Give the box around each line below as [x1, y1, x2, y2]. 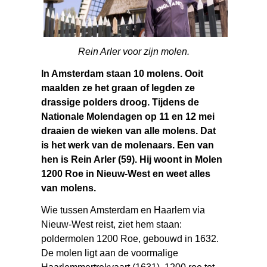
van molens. [41, 182, 97, 193]
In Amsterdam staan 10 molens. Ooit [41, 68, 204, 79]
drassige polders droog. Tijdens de [41, 97, 200, 107]
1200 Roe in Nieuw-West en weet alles [41, 168, 211, 179]
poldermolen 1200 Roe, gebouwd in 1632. [41, 233, 219, 244]
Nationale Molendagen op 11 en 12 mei [41, 111, 215, 122]
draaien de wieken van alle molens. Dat [41, 125, 216, 136]
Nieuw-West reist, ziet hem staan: [41, 219, 182, 229]
